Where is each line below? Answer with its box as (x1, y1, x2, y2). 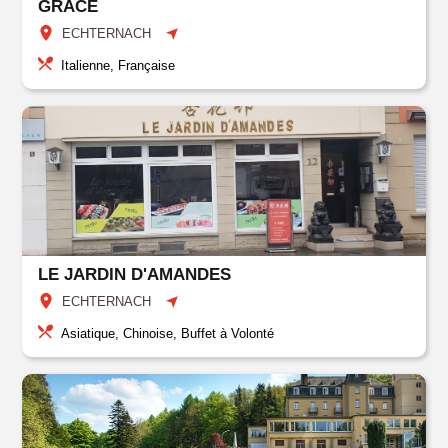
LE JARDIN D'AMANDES (38, 265, 232, 284)
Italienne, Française (61, 58, 176, 73)
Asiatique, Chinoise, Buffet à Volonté (61, 326, 275, 341)
